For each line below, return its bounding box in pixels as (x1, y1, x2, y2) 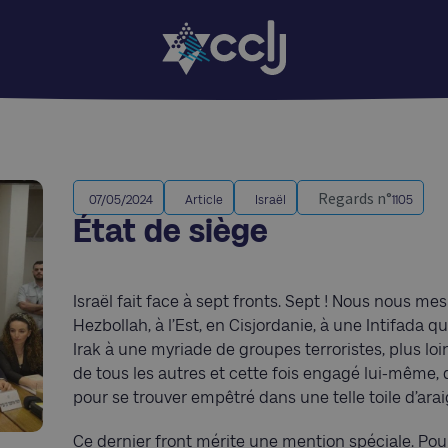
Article (185, 193, 223, 206)
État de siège (73, 213, 268, 248)
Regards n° (318, 188, 392, 208)
